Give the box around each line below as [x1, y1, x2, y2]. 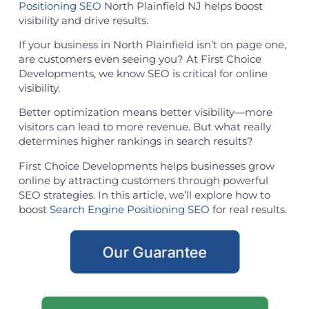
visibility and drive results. [18, 13, 148, 27]
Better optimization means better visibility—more [18, 106, 272, 119]
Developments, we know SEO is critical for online [18, 66, 268, 80]
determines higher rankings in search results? [18, 134, 253, 148]
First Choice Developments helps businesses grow [18, 159, 275, 172]
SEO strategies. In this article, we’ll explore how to [18, 188, 270, 201]
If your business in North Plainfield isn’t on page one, [18, 37, 286, 51]
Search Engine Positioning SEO [49, 202, 210, 216]
